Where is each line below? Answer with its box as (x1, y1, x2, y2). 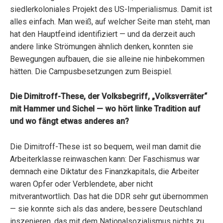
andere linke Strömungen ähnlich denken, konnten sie (10, 41, 193, 51)
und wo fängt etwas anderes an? (10, 116, 129, 126)
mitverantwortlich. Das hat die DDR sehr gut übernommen (10, 191, 208, 201)
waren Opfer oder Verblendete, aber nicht (10, 179, 153, 189)
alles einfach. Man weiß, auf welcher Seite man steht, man (10, 16, 210, 26)
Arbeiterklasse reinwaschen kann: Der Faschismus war (10, 154, 200, 164)
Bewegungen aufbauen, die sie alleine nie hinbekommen (10, 54, 205, 64)
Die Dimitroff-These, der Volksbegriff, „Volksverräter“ (10, 92, 207, 102)
